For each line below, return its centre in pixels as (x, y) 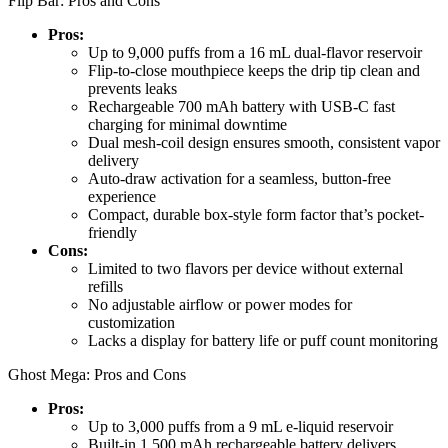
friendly (112, 233)
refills (105, 287)
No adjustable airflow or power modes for (220, 305)
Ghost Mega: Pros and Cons (97, 375)
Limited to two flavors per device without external (245, 269)
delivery (113, 161)
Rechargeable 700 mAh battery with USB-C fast (241, 107)
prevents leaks (132, 89)
